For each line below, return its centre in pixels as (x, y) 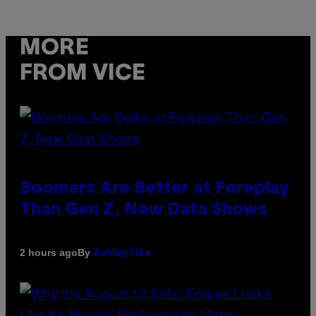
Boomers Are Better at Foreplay (154, 189)
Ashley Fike (122, 253)
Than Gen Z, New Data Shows (144, 210)
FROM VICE (83, 74)
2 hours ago (49, 253)
